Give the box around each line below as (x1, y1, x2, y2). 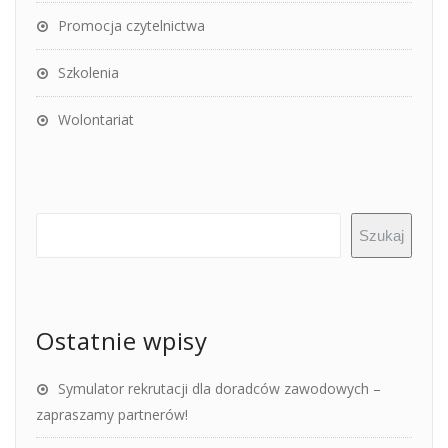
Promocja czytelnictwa (58, 15, 205, 35)
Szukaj (359, 226, 404, 244)
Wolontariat (58, 109, 134, 129)
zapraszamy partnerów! (36, 404, 188, 424)
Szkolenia (58, 62, 119, 82)
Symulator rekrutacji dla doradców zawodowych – (58, 378, 381, 398)
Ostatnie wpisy (36, 323, 207, 357)
